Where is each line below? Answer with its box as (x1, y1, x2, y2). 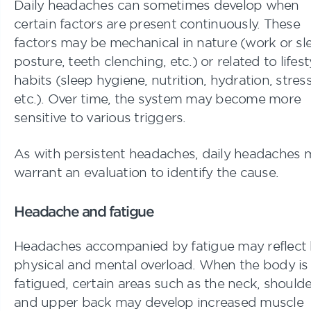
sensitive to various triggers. (14, 109, 186, 125)
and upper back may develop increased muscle (14, 294, 303, 310)
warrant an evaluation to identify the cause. (14, 164, 278, 180)
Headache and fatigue (14, 202, 153, 219)
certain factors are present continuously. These (14, 15, 300, 31)
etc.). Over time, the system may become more (14, 90, 301, 106)
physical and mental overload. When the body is (14, 256, 308, 272)
